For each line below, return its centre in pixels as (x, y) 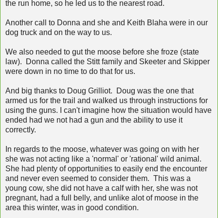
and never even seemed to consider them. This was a (98, 178)
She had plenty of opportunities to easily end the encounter (106, 168)
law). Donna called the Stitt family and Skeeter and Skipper (108, 61)
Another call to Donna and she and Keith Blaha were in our (107, 22)
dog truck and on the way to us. (59, 32)
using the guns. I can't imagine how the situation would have (109, 110)
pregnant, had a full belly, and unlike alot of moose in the (102, 198)
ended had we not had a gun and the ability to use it (94, 120)
